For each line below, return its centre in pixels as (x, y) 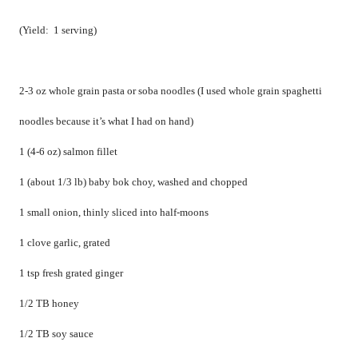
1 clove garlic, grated (65, 243)
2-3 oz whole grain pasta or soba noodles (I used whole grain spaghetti (171, 91)
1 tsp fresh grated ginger (71, 273)
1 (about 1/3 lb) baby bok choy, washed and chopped (133, 182)
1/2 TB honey (49, 304)
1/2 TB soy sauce (56, 334)
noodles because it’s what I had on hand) (106, 121)
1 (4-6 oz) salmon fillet (68, 152)
